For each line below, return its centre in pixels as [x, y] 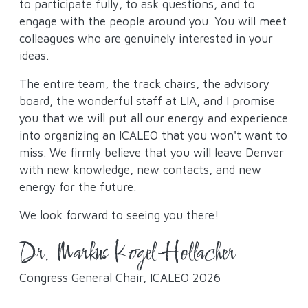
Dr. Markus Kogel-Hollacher [127, 254]
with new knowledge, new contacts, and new [140, 169]
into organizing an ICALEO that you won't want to [153, 135]
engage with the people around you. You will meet [153, 21]
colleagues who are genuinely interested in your [146, 38]
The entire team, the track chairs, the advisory [144, 83]
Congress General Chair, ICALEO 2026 [120, 277]
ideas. [34, 55]
